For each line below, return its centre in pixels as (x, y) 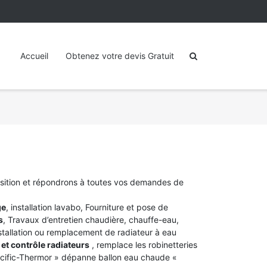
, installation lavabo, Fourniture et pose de (87, 207)
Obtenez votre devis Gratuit (120, 56)
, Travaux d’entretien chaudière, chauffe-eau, (91, 220)
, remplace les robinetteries (143, 245)
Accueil (35, 56)
